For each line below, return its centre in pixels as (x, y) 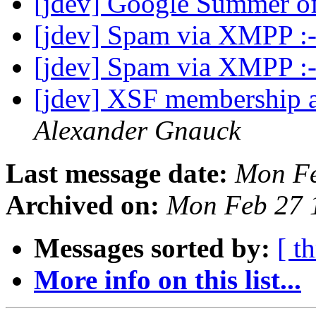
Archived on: (83, 205)
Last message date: (117, 174)
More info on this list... (168, 280)
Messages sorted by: (152, 248)
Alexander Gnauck (137, 130)
